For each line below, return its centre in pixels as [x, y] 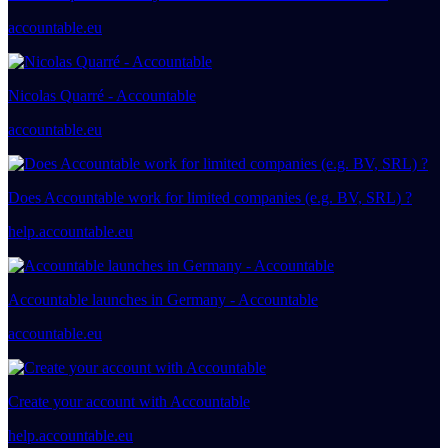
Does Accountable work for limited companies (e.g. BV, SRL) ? [210, 198]
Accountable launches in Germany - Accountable [163, 300]
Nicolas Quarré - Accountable [102, 96]
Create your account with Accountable [129, 402]
